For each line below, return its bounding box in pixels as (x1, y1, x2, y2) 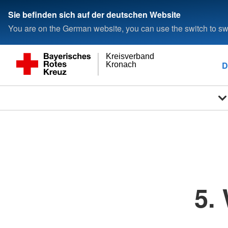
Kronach (106, 60, 137, 69)
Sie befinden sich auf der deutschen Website (8, 8, 181, 20)
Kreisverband (106, 52, 155, 61)
